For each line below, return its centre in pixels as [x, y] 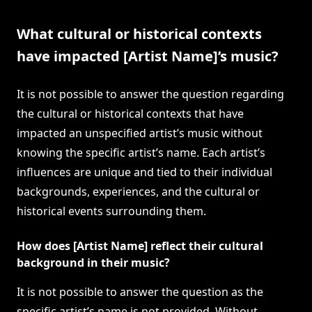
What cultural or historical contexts [139, 34]
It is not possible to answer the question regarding [150, 94]
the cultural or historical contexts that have [130, 114]
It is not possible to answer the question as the [140, 292]
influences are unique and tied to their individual [145, 172]
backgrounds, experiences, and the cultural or [138, 192]
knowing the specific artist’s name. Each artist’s [141, 153]
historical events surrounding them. [111, 211]
